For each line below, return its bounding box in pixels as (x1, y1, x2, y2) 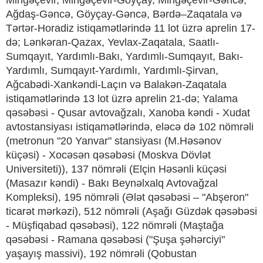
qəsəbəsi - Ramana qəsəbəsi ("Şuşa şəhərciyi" (6, 234, 225, 246)
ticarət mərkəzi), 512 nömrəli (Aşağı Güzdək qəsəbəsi (6, 205, 257, 218)
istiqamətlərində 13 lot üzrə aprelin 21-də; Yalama (6, 93, 238, 105)
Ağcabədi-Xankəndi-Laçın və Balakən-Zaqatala (6, 79, 227, 91)
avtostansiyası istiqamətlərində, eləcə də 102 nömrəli (6, 121, 254, 133)
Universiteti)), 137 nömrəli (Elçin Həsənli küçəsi (6, 163, 227, 176)
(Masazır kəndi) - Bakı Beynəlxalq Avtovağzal (6, 177, 218, 190)
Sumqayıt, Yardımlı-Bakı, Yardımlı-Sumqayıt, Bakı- (6, 50, 243, 63)
